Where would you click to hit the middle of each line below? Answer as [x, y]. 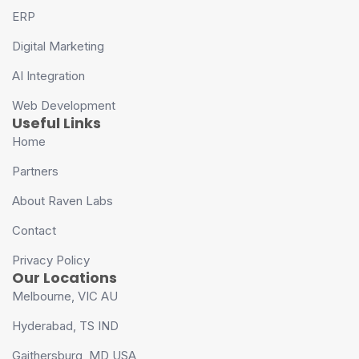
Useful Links [56, 123]
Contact [34, 230]
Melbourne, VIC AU [65, 296]
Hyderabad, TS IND [65, 325]
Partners [35, 171]
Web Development [64, 105]
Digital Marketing [58, 46]
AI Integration [48, 75]
